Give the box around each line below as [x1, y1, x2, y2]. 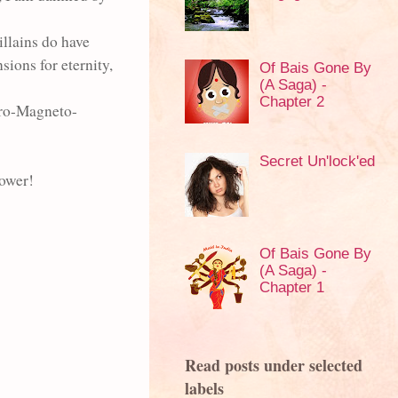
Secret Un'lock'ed [259, 152, 375, 170]
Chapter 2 [259, 93, 324, 111]
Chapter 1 [259, 278, 324, 296]
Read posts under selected [185, 354, 362, 378]
